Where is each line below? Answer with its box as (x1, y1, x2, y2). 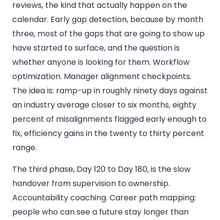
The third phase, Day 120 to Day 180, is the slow (12, 163, 191, 175)
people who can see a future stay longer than (12, 206, 189, 218)
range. (12, 142, 37, 154)
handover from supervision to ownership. (12, 177, 170, 189)
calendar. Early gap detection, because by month (12, 14, 203, 26)
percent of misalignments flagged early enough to (12, 113, 207, 125)
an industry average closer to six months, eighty (12, 99, 196, 111)
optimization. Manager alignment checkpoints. (12, 71, 192, 82)
